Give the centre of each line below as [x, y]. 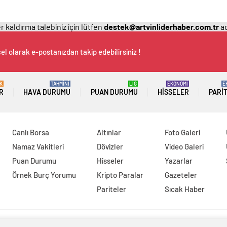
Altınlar [109, 132]
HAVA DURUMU [47, 92]
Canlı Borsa [30, 132]
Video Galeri [184, 146]
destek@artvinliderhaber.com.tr [161, 27]
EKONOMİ [177, 84]
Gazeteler [181, 175]
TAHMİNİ [60, 84]
